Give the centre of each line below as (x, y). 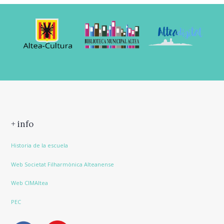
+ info (22, 124)
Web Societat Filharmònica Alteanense (63, 164)
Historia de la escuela (40, 145)
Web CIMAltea (30, 183)
